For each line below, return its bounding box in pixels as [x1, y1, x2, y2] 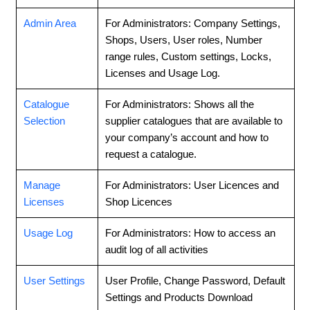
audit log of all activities [104, 243, 211, 255]
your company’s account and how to [104, 131, 268, 143]
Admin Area [23, 17, 76, 29]
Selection [23, 114, 65, 127]
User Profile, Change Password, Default [104, 274, 285, 286]
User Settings [23, 274, 85, 286]
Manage [23, 179, 60, 191]
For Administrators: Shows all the [104, 98, 254, 110]
